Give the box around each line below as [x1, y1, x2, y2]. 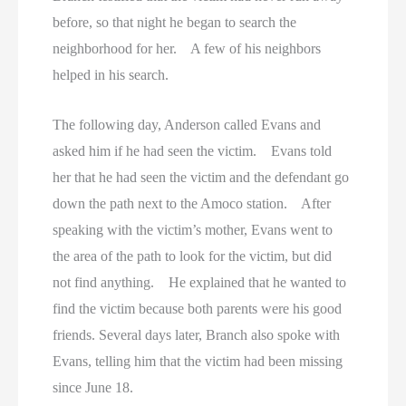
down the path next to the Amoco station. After [53, 195, 332, 211]
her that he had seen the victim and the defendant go [53, 169, 350, 185]
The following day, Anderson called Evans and [53, 116, 322, 132]
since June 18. [53, 379, 134, 395]
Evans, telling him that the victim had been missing [53, 353, 343, 369]
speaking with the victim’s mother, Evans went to [53, 221, 333, 237]
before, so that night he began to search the [53, 14, 297, 31]
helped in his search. [53, 67, 169, 83]
